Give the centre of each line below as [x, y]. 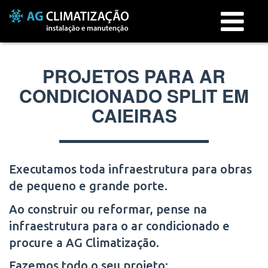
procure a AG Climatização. [84, 242]
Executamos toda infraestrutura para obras [130, 169]
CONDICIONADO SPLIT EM [134, 95]
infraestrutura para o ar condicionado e [119, 226]
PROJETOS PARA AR [134, 76]
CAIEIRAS [134, 115]
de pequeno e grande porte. [88, 186]
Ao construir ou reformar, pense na [108, 209]
